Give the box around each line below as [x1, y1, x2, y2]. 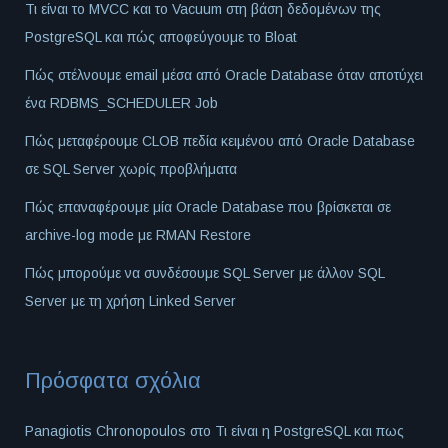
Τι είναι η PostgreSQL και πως [215, 423, 404, 440]
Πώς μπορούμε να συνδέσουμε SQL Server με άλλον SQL [25, 265, 384, 282]
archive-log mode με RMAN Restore [25, 227, 251, 244]
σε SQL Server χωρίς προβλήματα [25, 161, 237, 178]
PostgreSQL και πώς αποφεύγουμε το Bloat [25, 29, 297, 46]
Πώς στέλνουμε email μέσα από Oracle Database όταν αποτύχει [25, 67, 423, 84]
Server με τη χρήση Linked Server [25, 293, 236, 310]
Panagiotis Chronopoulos [25, 423, 186, 440]
